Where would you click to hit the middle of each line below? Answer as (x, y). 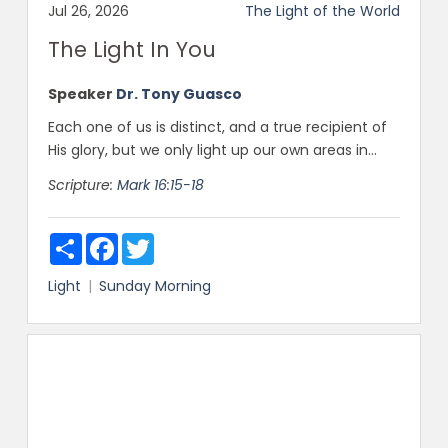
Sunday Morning (154, 286)
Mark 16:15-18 (160, 185)
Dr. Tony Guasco (178, 94)
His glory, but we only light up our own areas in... (212, 150)
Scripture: (80, 185)
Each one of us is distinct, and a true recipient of (217, 127)
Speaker (80, 94)
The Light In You (131, 50)
